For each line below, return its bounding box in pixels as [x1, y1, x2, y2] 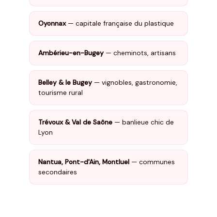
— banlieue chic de [112, 118, 174, 126]
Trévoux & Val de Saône [38, 118, 112, 126]
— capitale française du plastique [66, 19, 174, 28]
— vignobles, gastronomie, [92, 78, 177, 87]
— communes [129, 157, 175, 166]
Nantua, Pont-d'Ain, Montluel [38, 157, 129, 166]
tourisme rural [38, 88, 83, 97]
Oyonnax [38, 19, 66, 28]
